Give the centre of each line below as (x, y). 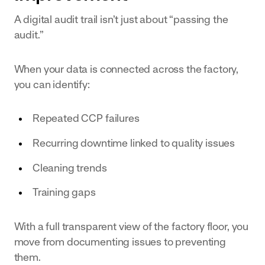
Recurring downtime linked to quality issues (134, 143)
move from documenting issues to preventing (120, 241)
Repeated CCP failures (86, 118)
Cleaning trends (70, 167)
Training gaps (64, 192)
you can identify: (52, 84)
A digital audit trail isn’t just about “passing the (121, 20)
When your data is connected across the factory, (126, 69)
